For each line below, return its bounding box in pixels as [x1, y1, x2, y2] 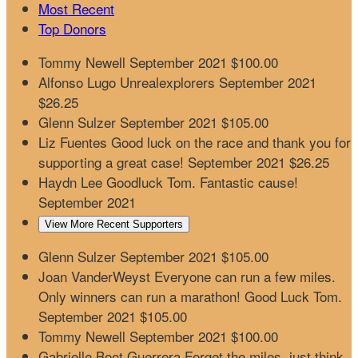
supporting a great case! [38, 152, 188, 173]
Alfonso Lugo [38, 72, 120, 93]
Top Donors [38, 18, 106, 39]
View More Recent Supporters [45, 218, 183, 231]
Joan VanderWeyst [38, 266, 154, 287]
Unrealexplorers [120, 72, 219, 93]
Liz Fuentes [38, 132, 111, 153]
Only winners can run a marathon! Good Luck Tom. [38, 286, 342, 307]
